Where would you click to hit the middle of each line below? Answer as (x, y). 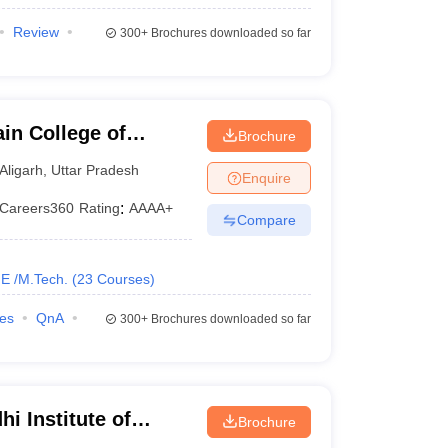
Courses (123, 279)
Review (35, 32)
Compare (266, 219)
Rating (100, 208)
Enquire (266, 177)
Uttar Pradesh (95, 169)
